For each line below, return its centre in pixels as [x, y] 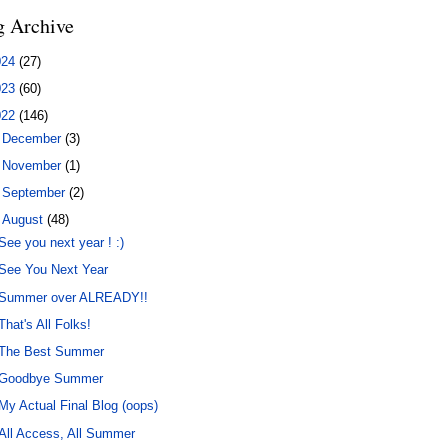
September [36, 193]
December [34, 138]
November [34, 165]
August [25, 220]
